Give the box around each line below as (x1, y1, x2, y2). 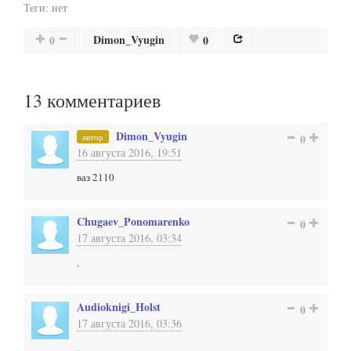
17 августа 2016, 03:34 (77, 230, 182, 245)
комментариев (42, 88, 161, 113)
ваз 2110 (77, 170, 114, 184)
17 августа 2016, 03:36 (77, 316, 182, 331)
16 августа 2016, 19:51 (77, 145, 182, 160)
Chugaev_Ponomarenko (77, 213, 190, 230)
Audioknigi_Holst (77, 299, 161, 315)
